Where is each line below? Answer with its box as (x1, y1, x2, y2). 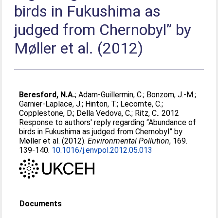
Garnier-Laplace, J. (19, 99, 82, 109)
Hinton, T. (85, 99, 117, 109)
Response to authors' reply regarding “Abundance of (19, 118, 197, 127)
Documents (19, 199, 62, 208)
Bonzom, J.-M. (146, 90, 195, 99)
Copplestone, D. (19, 109, 73, 118)
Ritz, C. (135, 109, 159, 118)
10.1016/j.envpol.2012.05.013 (52, 145, 153, 155)
